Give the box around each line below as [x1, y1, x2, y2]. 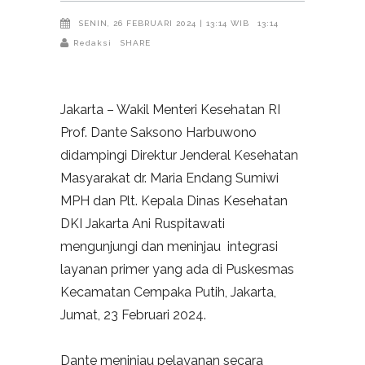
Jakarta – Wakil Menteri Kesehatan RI [60, 102, 280, 118]
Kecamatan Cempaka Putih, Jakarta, [60, 284, 276, 301]
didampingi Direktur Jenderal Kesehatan [60, 147, 298, 164]
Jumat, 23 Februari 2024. [60, 307, 206, 323]
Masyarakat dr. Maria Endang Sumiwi [60, 170, 279, 187]
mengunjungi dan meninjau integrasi [60, 239, 278, 255]
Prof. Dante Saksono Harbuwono [60, 125, 257, 141]
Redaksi [73, 38, 112, 48]
